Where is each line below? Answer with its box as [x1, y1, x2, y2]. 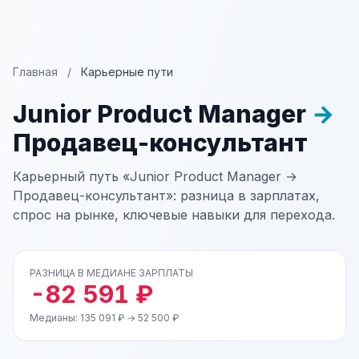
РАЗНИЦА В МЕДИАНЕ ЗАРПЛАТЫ [30, 267, 193, 279]
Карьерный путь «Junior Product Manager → [13, 168, 297, 184]
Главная [13, 65, 58, 79]
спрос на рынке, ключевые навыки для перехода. [13, 207, 335, 223]
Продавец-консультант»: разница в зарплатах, [13, 188, 320, 204]
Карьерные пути [81, 65, 173, 79]
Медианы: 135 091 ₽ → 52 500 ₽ [30, 312, 179, 324]
